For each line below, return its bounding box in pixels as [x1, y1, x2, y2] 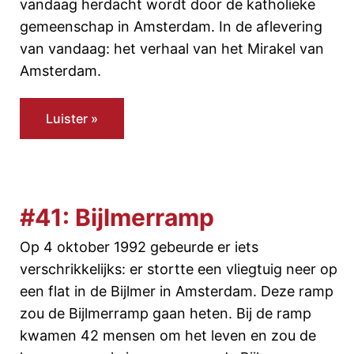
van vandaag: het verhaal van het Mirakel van [20, 40, 324, 57]
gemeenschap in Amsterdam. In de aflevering [20, 18, 322, 35]
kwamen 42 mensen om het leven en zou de [20, 327, 316, 344]
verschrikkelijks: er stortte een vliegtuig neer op [20, 261, 337, 277]
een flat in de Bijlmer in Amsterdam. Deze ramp [20, 283, 333, 299]
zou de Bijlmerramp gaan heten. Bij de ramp [20, 305, 311, 322]
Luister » [46, 111, 98, 126]
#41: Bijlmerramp [20, 203, 214, 232]
